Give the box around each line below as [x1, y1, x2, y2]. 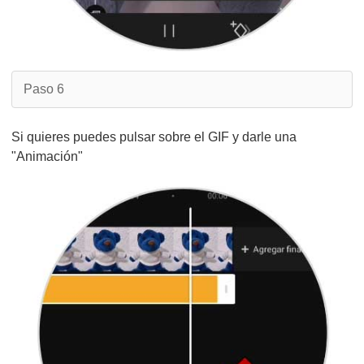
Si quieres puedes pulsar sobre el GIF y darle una [11, 130, 297, 144]
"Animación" [11, 149, 83, 163]
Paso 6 [24, 82, 64, 96]
